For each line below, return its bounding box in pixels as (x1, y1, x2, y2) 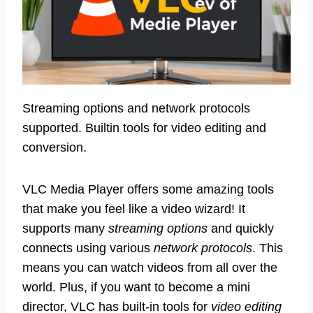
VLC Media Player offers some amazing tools (22, 182, 274, 196)
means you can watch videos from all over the (22, 260, 277, 275)
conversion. (22, 140, 87, 154)
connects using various (22, 240, 154, 255)
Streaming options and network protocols (22, 101, 250, 115)
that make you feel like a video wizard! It (22, 201, 245, 216)
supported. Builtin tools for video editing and (22, 120, 266, 135)
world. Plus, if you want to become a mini (22, 279, 250, 294)
